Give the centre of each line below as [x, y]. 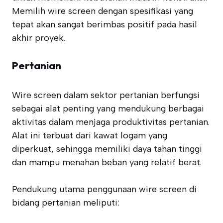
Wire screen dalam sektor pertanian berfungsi [106, 95]
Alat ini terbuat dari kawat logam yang [90, 135]
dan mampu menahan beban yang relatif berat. [107, 162]
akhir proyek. [39, 38]
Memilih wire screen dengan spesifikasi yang [103, 11]
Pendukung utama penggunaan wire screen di [104, 189]
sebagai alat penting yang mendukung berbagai [108, 109]
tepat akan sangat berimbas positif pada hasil [105, 24]
